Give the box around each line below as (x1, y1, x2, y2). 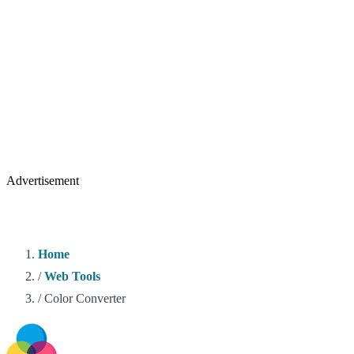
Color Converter (44, 291, 126, 305)
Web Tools (44, 269, 100, 283)
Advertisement (6, 173, 79, 187)
